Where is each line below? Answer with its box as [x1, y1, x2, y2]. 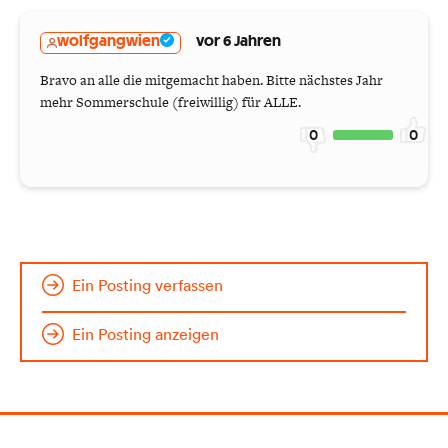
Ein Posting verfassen [72, 274, 223, 295]
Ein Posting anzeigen [72, 323, 219, 344]
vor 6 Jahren [196, 35, 281, 50]
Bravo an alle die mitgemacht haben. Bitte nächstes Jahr [40, 69, 383, 90]
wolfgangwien [57, 35, 160, 50]
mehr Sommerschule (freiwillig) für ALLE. [40, 91, 301, 112]
